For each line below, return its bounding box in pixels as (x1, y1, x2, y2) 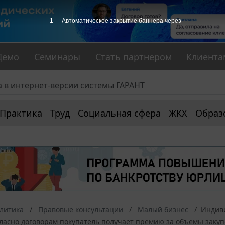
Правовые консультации (38, 205, 123, 215)
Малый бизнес (138, 205, 188, 215)
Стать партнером (95, 51, 172, 63)
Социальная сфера (78, 107, 161, 120)
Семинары (34, 51, 81, 63)
